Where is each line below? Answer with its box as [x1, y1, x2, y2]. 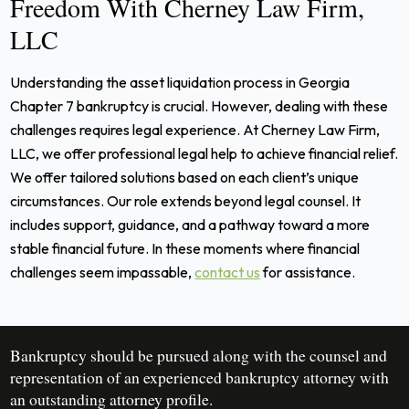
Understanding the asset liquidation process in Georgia [10, 72, 351, 91]
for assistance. [260, 262, 356, 281]
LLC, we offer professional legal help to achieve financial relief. [10, 143, 399, 163]
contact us [194, 262, 261, 281]
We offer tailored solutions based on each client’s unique [10, 167, 360, 186]
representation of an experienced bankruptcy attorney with [10, 365, 390, 388]
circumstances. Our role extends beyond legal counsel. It [10, 191, 362, 210]
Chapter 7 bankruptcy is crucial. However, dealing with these [10, 96, 389, 115]
